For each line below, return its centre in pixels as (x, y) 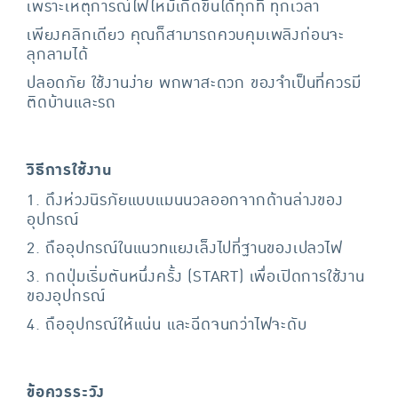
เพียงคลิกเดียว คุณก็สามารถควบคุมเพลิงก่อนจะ (186, 35)
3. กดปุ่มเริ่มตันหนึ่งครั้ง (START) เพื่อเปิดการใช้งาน (196, 277)
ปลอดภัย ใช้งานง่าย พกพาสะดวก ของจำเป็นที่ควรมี (194, 83)
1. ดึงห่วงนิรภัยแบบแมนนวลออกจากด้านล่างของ (185, 200)
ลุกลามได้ (58, 55)
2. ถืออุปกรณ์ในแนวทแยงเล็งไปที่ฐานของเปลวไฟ (185, 248)
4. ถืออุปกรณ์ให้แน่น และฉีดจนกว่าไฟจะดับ (167, 325)
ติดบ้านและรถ (72, 103)
